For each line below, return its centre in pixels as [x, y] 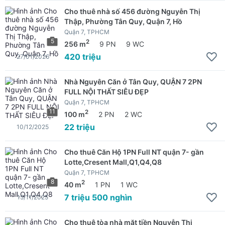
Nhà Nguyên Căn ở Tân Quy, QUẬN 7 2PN [133, 82]
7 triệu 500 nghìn [98, 197]
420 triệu [83, 57]
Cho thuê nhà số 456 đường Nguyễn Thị [132, 11]
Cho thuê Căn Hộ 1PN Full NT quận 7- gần [134, 152]
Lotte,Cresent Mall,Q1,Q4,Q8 [113, 162]
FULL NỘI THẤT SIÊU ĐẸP [106, 92]
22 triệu [80, 127]
